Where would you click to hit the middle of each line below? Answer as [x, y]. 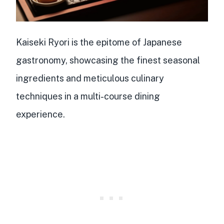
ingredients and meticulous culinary [90, 78]
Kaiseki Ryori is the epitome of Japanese [99, 42]
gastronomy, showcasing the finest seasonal [108, 60]
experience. [40, 114]
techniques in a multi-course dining [88, 96]
